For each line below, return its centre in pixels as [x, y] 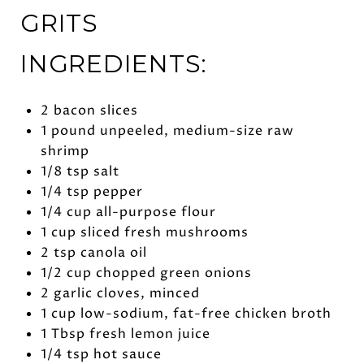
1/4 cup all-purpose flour [128, 212]
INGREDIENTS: [114, 63]
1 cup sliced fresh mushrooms [144, 233]
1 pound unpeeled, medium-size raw [167, 131]
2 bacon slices [89, 111]
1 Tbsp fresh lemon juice [125, 334]
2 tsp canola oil [93, 253]
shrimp [65, 152]
